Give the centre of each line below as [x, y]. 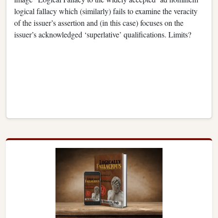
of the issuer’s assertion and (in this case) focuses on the [99, 22]
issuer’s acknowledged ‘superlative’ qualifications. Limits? [103, 34]
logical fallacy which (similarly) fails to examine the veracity [106, 11]
